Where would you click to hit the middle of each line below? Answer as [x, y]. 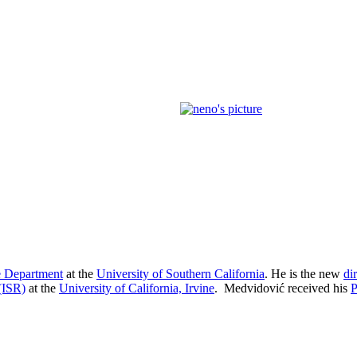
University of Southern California [180, 274]
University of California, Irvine [137, 288]
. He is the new [304, 274]
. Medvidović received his [282, 288]
